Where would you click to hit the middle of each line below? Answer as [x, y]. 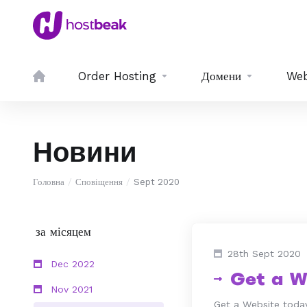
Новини [85, 152]
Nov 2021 [70, 289]
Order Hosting [117, 76]
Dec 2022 [71, 264]
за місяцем [59, 232]
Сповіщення [99, 182]
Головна [49, 182]
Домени [221, 76]
